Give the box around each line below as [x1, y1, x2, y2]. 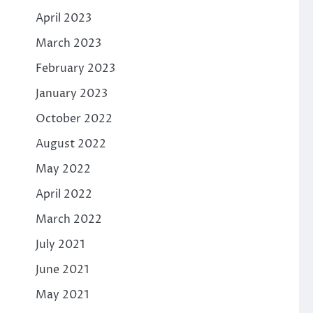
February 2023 [35, 60, 115, 76]
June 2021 [35, 261, 89, 277]
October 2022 [35, 110, 112, 126]
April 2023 [35, 10, 92, 26]
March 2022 [35, 211, 102, 227]
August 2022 [35, 136, 106, 152]
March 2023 [35, 35, 101, 51]
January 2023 [35, 85, 108, 101]
